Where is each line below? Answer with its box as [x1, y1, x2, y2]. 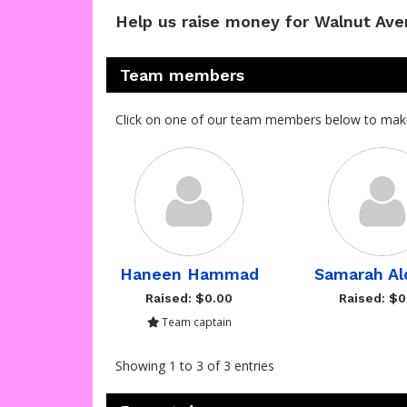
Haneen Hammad [119, 264, 259, 283]
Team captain [158, 314, 232, 329]
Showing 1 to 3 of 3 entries [115, 357, 274, 374]
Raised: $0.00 [145, 291, 233, 305]
